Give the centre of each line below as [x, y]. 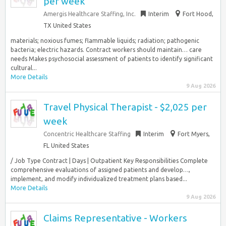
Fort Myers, [194, 134]
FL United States [66, 146]
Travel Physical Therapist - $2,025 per [125, 107]
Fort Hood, [198, 14]
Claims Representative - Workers [115, 218]
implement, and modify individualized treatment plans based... [99, 179]
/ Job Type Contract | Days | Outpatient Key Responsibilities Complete [109, 161]
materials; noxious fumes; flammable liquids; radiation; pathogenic [105, 41]
